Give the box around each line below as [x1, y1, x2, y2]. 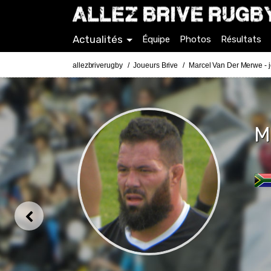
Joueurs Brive [133, 61, 178, 70]
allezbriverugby [73, 61, 123, 70]
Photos [180, 34, 211, 45]
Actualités [73, 33, 123, 45]
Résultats [221, 34, 261, 45]
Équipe [142, 34, 170, 45]
